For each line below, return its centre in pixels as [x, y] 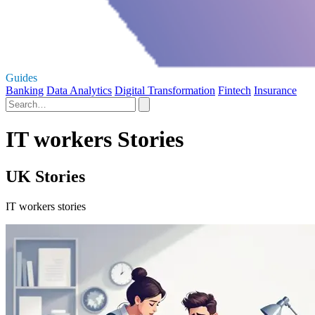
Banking [25, 90]
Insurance [275, 90]
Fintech [234, 90]
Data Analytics [79, 90]
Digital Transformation [165, 90]
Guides [21, 77]
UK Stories [45, 177]
